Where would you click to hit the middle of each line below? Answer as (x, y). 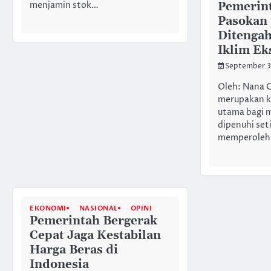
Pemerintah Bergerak (93, 221)
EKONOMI (48, 208)
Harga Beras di (74, 250)
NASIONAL (98, 208)
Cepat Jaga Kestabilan (95, 235)
